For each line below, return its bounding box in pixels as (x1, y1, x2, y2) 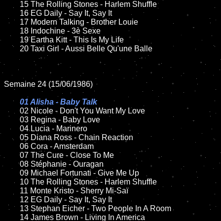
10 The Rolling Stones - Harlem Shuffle (4, 178, 20, 186)
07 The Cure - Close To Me (4, 151, 20, 159)
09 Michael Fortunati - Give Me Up (4, 169, 20, 177)
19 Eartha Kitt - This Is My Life (4, 36, 10, 44)
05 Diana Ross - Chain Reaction (4, 133, 20, 142)
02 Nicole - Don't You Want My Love (20, 107, 145, 115)
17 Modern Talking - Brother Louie (4, 18, 20, 26)
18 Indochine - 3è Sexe (4, 27, 20, 35)
